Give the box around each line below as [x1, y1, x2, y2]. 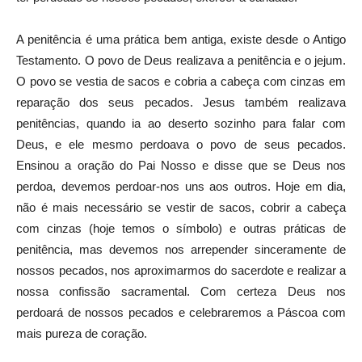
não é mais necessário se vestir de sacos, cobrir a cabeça [16, 200, 346, 214]
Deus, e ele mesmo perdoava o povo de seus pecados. [16, 137, 346, 151]
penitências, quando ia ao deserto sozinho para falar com [16, 116, 346, 130]
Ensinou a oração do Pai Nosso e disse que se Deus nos [16, 158, 346, 172]
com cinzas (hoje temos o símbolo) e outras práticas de [16, 221, 346, 235]
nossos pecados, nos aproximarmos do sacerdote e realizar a [16, 263, 346, 277]
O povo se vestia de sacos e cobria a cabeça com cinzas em [16, 74, 346, 88]
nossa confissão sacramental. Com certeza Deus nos [16, 284, 346, 298]
